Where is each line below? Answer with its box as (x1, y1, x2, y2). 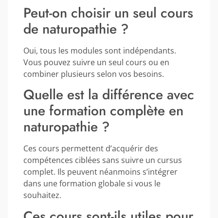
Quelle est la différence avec (23, 85, 194, 105)
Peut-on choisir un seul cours (23, 2, 193, 23)
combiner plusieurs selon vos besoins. (23, 68, 164, 79)
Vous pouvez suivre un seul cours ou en (23, 56, 169, 68)
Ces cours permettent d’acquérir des (23, 143, 158, 154)
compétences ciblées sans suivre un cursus (23, 155, 182, 166)
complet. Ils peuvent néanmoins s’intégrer (23, 166, 178, 178)
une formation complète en (23, 101, 183, 121)
